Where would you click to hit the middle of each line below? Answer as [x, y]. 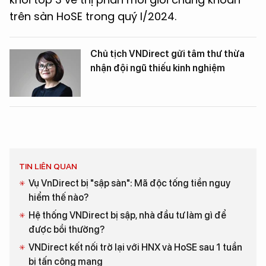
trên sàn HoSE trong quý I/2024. [93, 17]
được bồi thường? [66, 230]
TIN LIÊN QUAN [48, 167]
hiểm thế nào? [58, 198]
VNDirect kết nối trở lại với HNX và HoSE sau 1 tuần [135, 248]
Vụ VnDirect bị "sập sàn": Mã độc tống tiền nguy [129, 183]
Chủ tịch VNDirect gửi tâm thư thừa [167, 54]
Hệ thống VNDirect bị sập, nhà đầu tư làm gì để [127, 216]
